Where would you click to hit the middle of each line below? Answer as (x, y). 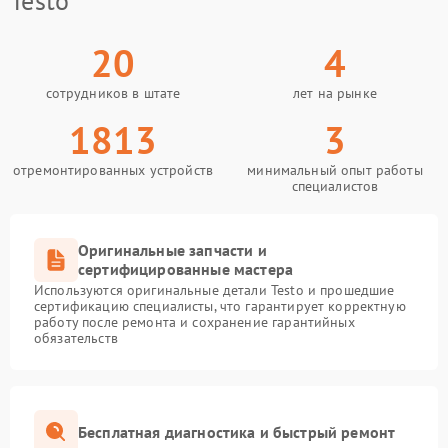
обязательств (76, 338)
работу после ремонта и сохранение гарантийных (194, 322)
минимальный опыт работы (335, 170)
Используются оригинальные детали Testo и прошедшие (214, 290)
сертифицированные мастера (186, 269)
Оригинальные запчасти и (172, 250)
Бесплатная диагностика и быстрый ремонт (237, 431)
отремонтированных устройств (113, 170)
